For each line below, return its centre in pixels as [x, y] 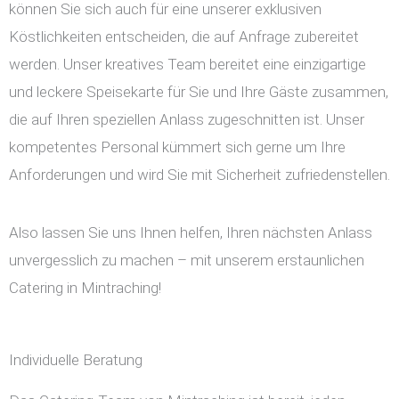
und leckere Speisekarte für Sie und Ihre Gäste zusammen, [199, 92]
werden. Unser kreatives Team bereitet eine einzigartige [187, 65]
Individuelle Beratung [76, 360]
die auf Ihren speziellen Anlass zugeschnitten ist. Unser [187, 120]
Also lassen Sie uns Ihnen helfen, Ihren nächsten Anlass [191, 233]
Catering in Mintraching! [85, 288]
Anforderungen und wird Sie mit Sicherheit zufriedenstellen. [199, 175]
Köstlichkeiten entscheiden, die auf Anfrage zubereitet [184, 37]
